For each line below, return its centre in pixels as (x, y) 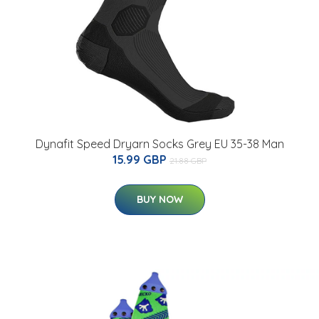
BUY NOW (159, 200)
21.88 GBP (188, 161)
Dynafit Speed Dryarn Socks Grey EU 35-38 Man (159, 144)
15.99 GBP (141, 160)
